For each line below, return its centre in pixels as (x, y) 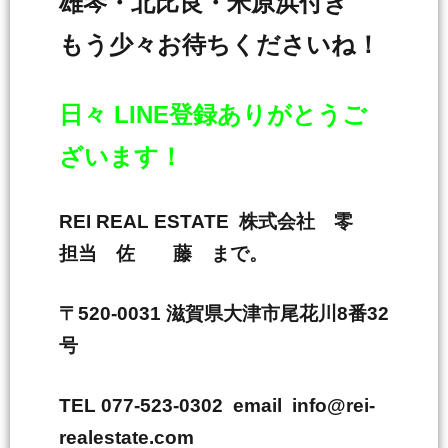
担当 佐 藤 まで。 (163, 253)
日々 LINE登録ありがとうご (213, 114)
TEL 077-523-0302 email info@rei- (217, 405)
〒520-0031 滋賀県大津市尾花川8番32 (224, 313)
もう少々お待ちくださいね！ (219, 44)
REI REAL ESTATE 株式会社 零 (215, 221)
